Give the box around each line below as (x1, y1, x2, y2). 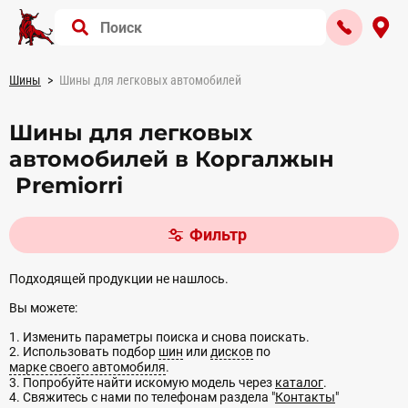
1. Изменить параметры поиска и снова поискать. (9, 330, 310, 344)
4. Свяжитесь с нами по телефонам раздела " (9, 390, 275, 404)
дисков (210, 344, 253, 359)
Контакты (275, 390, 335, 404)
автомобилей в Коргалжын (9, 146, 334, 172)
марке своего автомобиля (9, 360, 166, 374)
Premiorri (9, 172, 123, 199)
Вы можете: (9, 301, 77, 315)
